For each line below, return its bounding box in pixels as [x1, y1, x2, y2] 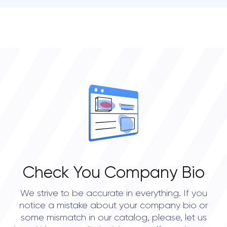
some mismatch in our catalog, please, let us [20, 213, 207, 222]
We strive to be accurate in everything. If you [20, 189, 207, 198]
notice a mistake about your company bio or [19, 201, 208, 210]
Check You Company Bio [22, 165, 205, 181]
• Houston [22, 20, 58, 27]
